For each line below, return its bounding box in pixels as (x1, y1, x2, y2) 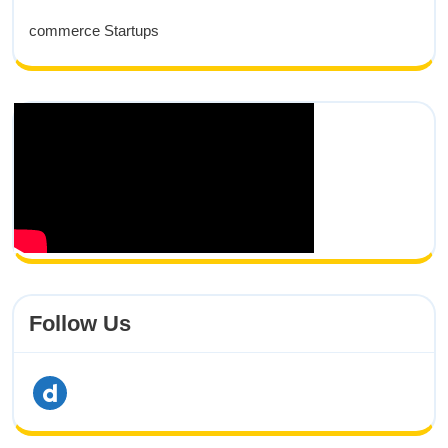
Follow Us (29, 311, 131, 337)
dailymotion (32, 382, 106, 400)
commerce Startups (29, 22, 159, 40)
